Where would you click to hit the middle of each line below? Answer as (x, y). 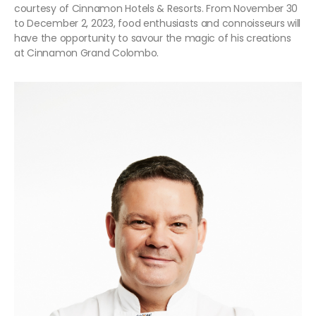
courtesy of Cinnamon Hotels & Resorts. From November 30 (156, 9)
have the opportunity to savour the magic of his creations (153, 38)
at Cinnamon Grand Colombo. (86, 53)
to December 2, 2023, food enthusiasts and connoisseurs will (158, 24)
